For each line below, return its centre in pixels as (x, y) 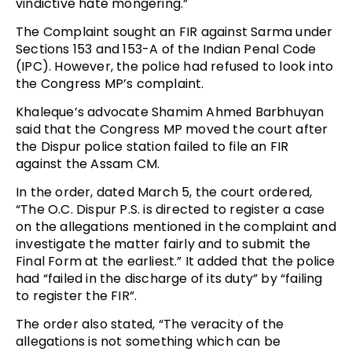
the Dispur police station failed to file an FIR (152, 146)
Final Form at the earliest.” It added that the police (176, 261)
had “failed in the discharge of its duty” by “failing (169, 278)
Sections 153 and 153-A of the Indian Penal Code (166, 49)
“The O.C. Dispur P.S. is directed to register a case (170, 209)
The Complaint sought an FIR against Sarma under (174, 31)
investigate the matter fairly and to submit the (163, 244)
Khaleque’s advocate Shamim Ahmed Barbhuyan (170, 112)
